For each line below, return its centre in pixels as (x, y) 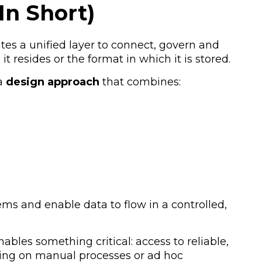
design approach (53, 82)
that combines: (140, 82)
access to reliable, (182, 242)
